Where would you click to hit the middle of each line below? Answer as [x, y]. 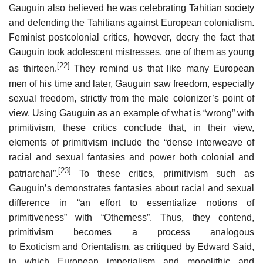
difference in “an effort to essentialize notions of [131, 203]
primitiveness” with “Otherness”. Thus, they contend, [131, 217]
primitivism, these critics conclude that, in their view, [131, 127]
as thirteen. [33, 69]
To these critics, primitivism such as [163, 173]
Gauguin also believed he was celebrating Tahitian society [131, 8]
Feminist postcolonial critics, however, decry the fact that [131, 38]
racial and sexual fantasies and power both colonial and [131, 157]
